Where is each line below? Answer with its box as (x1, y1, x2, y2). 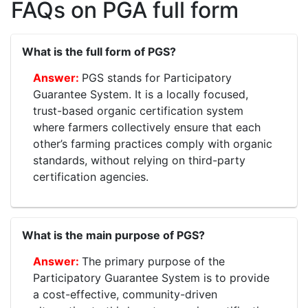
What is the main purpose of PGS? (22, 228, 205, 243)
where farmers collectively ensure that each (33, 120, 261, 135)
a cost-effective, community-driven (33, 287, 217, 302)
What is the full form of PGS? (22, 45, 176, 59)
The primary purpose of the (82, 254, 225, 269)
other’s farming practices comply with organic (33, 137, 272, 151)
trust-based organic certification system (33, 104, 243, 118)
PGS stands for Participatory (82, 71, 232, 85)
